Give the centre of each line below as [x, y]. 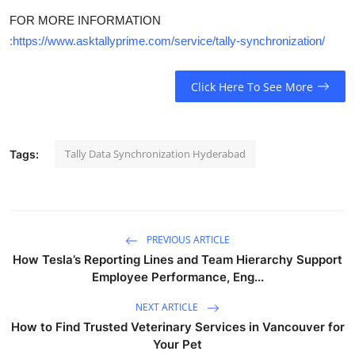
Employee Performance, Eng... [177, 277]
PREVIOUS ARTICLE [187, 240]
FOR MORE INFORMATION [85, 20]
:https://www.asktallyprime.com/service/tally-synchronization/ [167, 40]
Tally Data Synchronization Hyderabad [155, 154]
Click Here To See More [252, 86]
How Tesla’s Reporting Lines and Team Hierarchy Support [177, 260]
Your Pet [177, 345]
